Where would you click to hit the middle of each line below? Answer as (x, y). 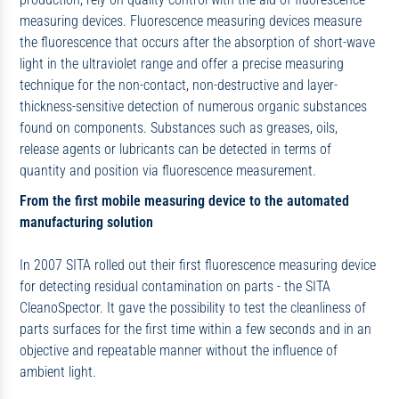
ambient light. (57, 371)
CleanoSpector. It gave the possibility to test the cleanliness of (192, 307)
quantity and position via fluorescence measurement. (167, 171)
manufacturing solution (86, 222)
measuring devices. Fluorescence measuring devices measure (190, 21)
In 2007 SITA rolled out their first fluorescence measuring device (197, 265)
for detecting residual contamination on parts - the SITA (175, 286)
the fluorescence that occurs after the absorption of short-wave (197, 43)
